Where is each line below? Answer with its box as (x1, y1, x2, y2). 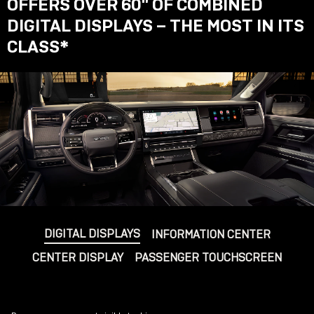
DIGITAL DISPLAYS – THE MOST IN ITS (7, 15, 304, 36)
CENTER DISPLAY (32, 250, 123, 266)
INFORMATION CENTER (151, 227, 271, 243)
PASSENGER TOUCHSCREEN (135, 250, 282, 266)
